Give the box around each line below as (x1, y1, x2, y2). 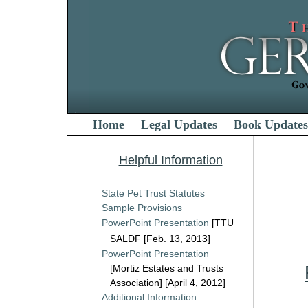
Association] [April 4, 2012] (110, 277, 225, 288)
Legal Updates (141, 118, 217, 131)
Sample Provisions (102, 202, 182, 213)
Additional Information (102, 291, 197, 302)
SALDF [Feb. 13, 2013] (102, 233, 210, 244)
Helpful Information (118, 153, 223, 167)
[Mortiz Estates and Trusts (110, 263, 223, 274)
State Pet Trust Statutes (102, 188, 205, 199)
